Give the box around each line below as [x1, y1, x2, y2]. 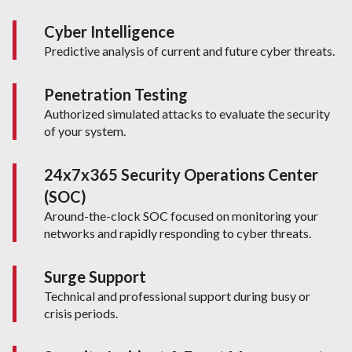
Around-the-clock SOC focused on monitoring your [43, 208, 318, 223]
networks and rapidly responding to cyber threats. [43, 225, 311, 240]
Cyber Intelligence [43, 22, 174, 41]
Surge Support [43, 267, 146, 286]
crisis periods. [43, 306, 118, 321]
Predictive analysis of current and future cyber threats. [43, 43, 335, 58]
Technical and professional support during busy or [43, 288, 310, 303]
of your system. [43, 123, 126, 138]
